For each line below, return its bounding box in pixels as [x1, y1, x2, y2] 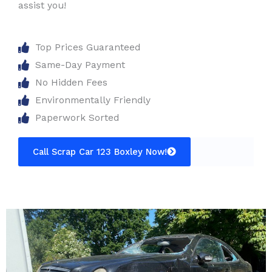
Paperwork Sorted [35, 112, 119, 124]
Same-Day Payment [35, 59, 125, 71]
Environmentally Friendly [35, 95, 151, 106]
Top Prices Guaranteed [35, 42, 140, 53]
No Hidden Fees [35, 77, 107, 89]
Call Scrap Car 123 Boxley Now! [33, 146, 167, 158]
